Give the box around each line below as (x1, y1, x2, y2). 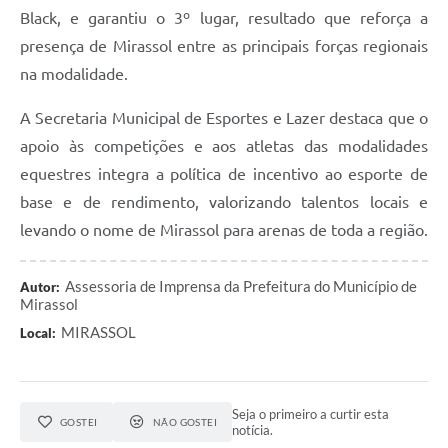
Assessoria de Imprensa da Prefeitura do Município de (65, 277, 417, 296)
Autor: (20, 279, 60, 296)
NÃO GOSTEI (152, 416, 218, 429)
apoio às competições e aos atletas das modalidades (20, 137, 428, 156)
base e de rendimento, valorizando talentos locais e (20, 193, 428, 212)
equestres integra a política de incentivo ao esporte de (20, 165, 428, 184)
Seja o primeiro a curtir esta (232, 406, 390, 423)
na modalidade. (20, 65, 128, 84)
